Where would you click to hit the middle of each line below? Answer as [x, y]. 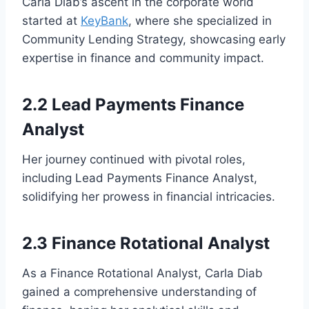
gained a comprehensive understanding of [139, 291]
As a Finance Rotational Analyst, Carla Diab [142, 273]
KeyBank [104, 20]
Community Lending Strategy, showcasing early [154, 39]
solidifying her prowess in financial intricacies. [149, 196]
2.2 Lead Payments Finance [133, 104]
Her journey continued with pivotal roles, [134, 159]
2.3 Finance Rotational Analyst [146, 243]
